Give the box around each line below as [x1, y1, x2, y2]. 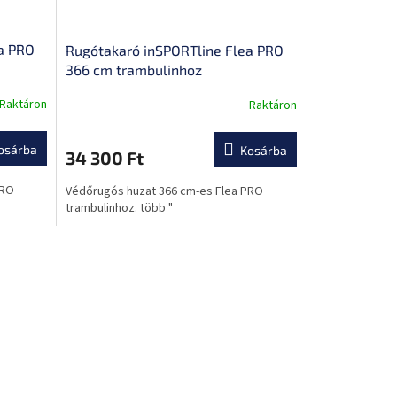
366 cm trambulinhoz [65, 60, 202, 78]
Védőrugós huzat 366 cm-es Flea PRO [65, 182, 263, 200]
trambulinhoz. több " [65, 198, 173, 217]
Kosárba [239, 142, 287, 158]
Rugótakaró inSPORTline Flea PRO [65, 41, 284, 58]
